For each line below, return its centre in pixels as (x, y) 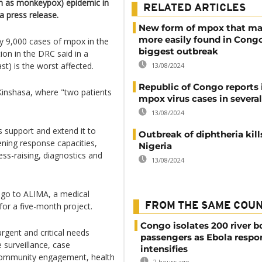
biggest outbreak (178, 51)
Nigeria (155, 146)
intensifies (164, 249)
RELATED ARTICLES (194, 8)
